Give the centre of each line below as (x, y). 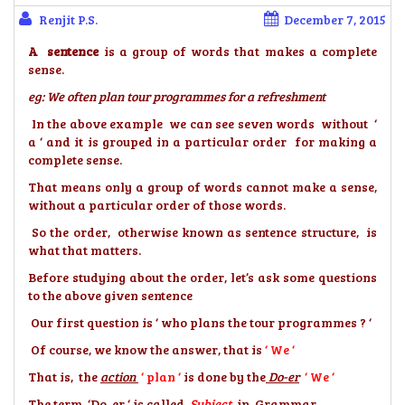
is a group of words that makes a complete (238, 51)
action (119, 377)
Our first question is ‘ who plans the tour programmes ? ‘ (200, 322)
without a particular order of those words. (157, 205)
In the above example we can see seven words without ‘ (202, 123)
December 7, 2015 (335, 19)
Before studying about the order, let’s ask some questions (202, 277)
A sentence (64, 51)
